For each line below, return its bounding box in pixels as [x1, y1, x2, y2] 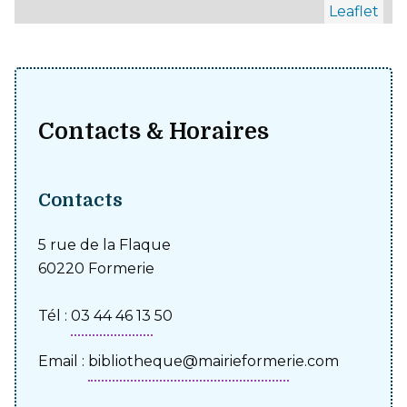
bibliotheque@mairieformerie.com [88, 352, 339, 370]
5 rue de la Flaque [38, 235, 171, 253]
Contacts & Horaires [38, 117, 269, 144]
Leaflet [329, 2, 379, 20]
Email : [38, 352, 88, 370]
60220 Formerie [38, 259, 154, 277]
